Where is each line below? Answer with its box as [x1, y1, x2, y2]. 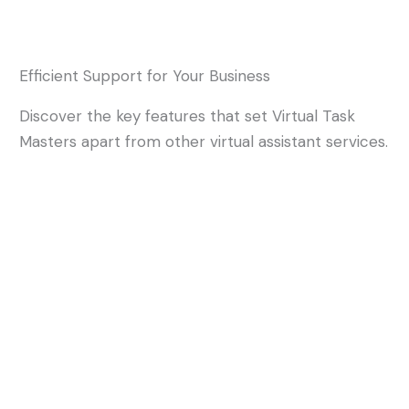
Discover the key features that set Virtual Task [19, 106, 355, 126]
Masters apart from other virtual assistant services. [19, 131, 388, 152]
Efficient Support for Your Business [19, 66, 270, 86]
